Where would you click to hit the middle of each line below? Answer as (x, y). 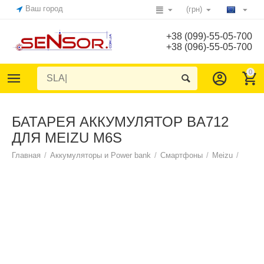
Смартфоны (182, 155)
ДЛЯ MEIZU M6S (67, 138)
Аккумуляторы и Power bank (101, 155)
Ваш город (44, 9)
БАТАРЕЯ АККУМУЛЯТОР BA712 (120, 122)
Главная (27, 155)
